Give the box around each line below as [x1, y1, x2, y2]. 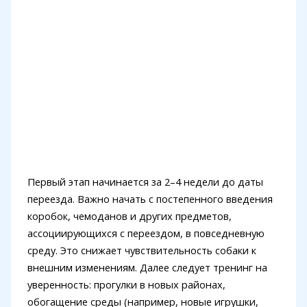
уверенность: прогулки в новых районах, [27, 277, 225, 291]
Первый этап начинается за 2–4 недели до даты [27, 174, 263, 188]
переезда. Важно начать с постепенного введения [27, 191, 273, 206]
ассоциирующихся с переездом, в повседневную [27, 225, 265, 240]
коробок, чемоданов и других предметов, [27, 208, 232, 223]
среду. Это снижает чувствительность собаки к [27, 243, 256, 257]
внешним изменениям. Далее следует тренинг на [27, 260, 267, 274]
